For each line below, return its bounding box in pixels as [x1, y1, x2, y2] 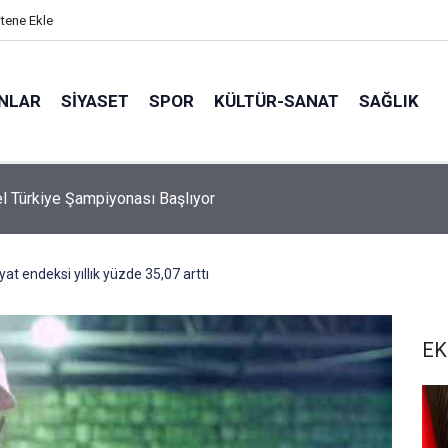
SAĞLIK [359, 90, 420, 111]
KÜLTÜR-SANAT [214, 90, 340, 111]
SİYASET [61, 90, 130, 111]
